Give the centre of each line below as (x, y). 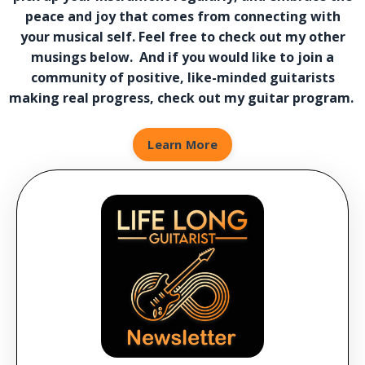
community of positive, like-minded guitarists (182, 78)
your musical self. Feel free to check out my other (182, 37)
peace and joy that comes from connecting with (182, 17)
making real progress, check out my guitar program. (182, 98)
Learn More (182, 145)
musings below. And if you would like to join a (182, 57)
